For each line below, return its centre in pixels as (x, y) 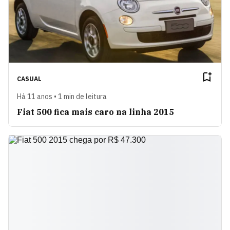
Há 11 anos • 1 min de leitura (62, 97)
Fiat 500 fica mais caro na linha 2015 (95, 112)
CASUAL (29, 79)
